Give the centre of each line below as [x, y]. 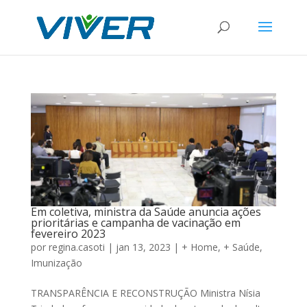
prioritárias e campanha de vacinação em [135, 223]
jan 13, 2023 [143, 247]
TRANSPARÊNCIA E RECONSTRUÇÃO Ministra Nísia [145, 293]
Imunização [56, 263]
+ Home [199, 247]
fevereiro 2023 [68, 234]
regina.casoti [76, 247]
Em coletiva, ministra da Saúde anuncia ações [146, 212]
